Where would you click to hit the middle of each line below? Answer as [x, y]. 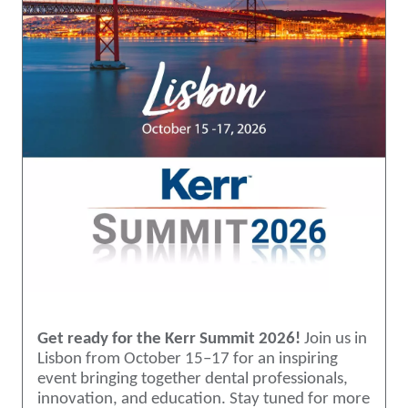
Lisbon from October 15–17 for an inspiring [188, 359]
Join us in [334, 339]
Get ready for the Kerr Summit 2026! [169, 339]
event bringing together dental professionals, [193, 379]
